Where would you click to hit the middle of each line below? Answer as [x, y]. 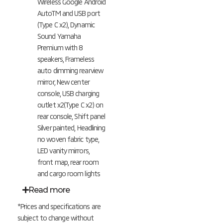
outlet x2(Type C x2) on [70, 105]
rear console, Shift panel [71, 116]
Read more [49, 190]
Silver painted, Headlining [71, 128]
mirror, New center [63, 82]
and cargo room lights [69, 174]
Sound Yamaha [59, 36]
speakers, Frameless [66, 59]
